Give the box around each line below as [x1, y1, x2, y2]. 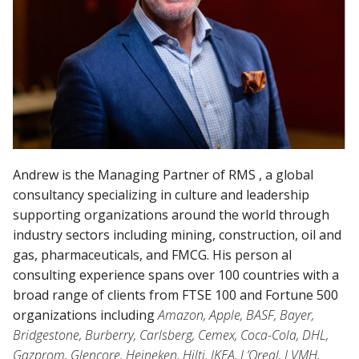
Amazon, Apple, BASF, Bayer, [158, 305, 314, 324]
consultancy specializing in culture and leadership [13, 185, 309, 204]
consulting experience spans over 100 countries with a [13, 265, 339, 284]
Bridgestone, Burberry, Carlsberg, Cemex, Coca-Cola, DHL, [13, 325, 329, 344]
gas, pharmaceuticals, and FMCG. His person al [13, 245, 292, 264]
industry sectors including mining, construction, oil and [13, 225, 341, 244]
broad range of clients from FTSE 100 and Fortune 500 [13, 285, 338, 304]
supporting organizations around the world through [13, 205, 329, 224]
